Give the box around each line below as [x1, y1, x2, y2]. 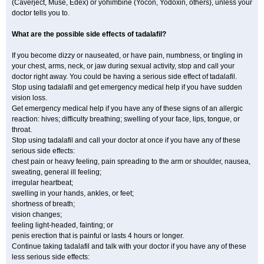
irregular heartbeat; [12, 179, 73, 187]
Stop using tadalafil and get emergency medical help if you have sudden [12, 83, 242, 91]
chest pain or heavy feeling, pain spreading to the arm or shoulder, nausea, [12, 157, 250, 166]
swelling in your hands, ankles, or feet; [12, 189, 134, 197]
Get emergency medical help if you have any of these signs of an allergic [12, 104, 243, 113]
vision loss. [12, 94, 47, 102]
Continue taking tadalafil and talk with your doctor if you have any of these [12, 242, 246, 250]
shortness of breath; [12, 200, 75, 208]
